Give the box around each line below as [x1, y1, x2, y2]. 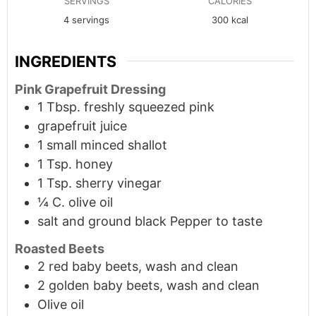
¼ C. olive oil [37, 194, 113, 209]
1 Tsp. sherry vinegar [37, 175, 162, 190]
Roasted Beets [15, 241, 104, 257]
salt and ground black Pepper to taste [37, 213, 262, 229]
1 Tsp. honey [37, 156, 113, 171]
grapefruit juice [37, 118, 127, 133]
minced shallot [80, 137, 167, 152]
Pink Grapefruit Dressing [15, 81, 166, 97]
